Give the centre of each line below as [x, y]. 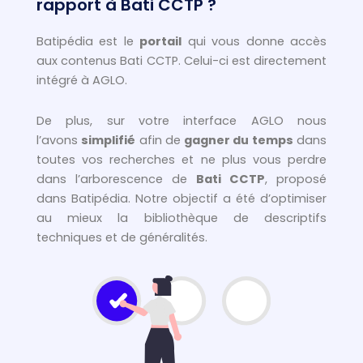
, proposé [296, 179]
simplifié [109, 140]
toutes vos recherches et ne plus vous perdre [181, 159]
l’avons [59, 140]
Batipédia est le [88, 41]
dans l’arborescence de [116, 179]
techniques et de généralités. [122, 237]
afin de [160, 140]
